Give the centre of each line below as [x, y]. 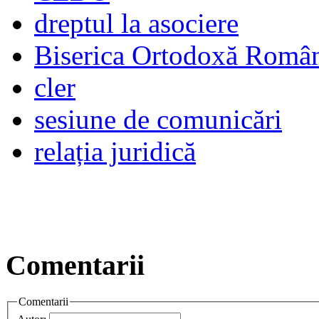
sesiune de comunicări [158, 119]
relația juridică [115, 151]
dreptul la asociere [136, 23]
